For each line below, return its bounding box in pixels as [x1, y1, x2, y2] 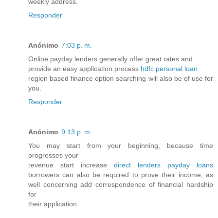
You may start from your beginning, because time [28, 141, 213, 149]
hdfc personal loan [141, 64, 198, 73]
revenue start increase [28, 161, 114, 169]
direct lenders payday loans [114, 161, 213, 169]
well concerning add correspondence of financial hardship [28, 180, 213, 188]
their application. [28, 200, 79, 208]
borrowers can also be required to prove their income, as [28, 170, 213, 179]
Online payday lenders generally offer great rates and [28, 54, 193, 63]
